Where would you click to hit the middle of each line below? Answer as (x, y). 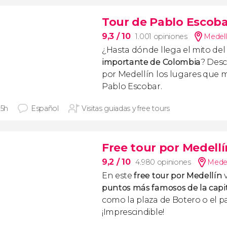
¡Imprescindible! (133, 212)
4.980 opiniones (163, 162)
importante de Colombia (151, 62)
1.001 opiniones (161, 36)
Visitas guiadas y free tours (125, 108)
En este (118, 176)
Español (45, 108)
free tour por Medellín (178, 176)
